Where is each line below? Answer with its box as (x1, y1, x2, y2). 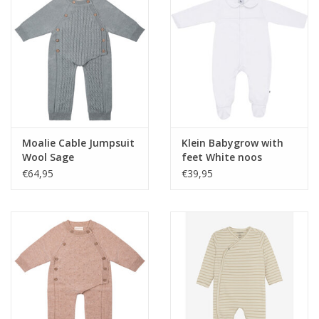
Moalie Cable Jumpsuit (22, 136, 135, 150)
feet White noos (182, 150, 262, 164)
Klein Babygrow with (182, 136, 283, 150)
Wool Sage (22, 150, 74, 164)
